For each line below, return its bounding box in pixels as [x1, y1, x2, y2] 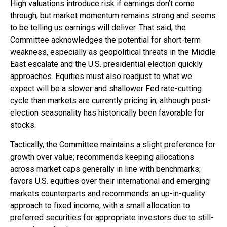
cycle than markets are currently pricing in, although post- [10, 95, 211, 105]
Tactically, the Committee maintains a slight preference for [10, 139, 215, 149]
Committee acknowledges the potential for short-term [10, 34, 201, 45]
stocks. [10, 120, 36, 130]
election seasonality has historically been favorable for [10, 107, 204, 118]
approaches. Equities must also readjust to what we [10, 71, 192, 81]
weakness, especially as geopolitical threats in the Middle [10, 47, 216, 57]
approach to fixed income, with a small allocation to [10, 200, 190, 210]
